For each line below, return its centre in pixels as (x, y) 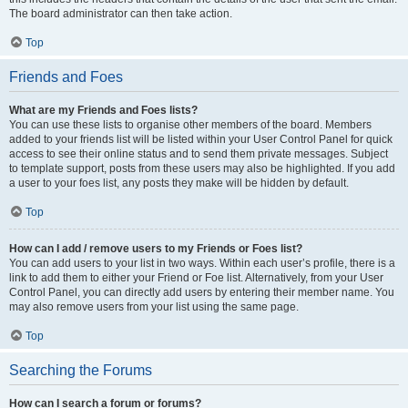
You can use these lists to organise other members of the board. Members (190, 125)
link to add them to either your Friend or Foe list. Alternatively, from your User (196, 278)
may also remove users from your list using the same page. (154, 307)
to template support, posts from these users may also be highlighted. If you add (202, 168)
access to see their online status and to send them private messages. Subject (199, 154)
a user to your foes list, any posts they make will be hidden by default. (179, 183)
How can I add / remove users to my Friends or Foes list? (156, 249)
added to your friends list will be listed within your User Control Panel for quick (201, 139)
